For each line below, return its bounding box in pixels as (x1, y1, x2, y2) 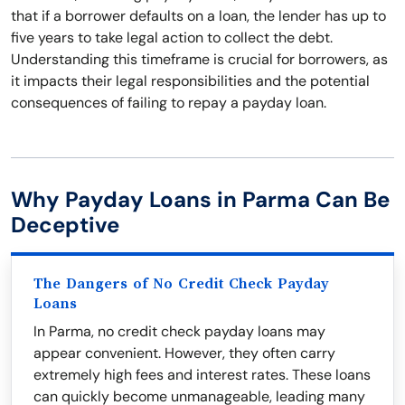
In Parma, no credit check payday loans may (33, 322, 325, 341)
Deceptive (11, 211, 119, 239)
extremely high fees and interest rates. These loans (33, 365, 371, 384)
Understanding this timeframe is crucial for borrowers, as (11, 50, 388, 69)
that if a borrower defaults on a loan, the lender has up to (11, 6, 386, 25)
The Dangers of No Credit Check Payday (33, 276, 329, 292)
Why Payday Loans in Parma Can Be (11, 185, 390, 213)
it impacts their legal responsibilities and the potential (11, 71, 370, 90)
